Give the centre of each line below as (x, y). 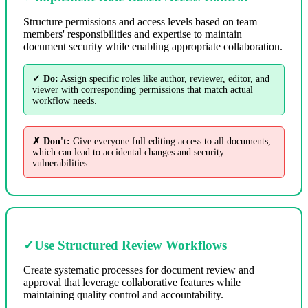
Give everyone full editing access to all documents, (170, 141)
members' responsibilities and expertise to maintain (133, 34)
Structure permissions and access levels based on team (140, 21)
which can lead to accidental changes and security (128, 152)
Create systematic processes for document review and (139, 269)
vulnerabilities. (61, 163)
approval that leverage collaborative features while (132, 282)
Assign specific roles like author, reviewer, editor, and (164, 78)
